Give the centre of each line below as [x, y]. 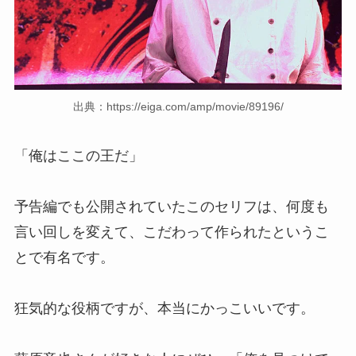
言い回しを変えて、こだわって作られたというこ [171, 232]
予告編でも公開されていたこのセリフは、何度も [171, 206]
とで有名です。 [64, 257]
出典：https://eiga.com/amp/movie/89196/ [178, 107]
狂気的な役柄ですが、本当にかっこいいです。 [164, 308]
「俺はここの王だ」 [78, 155]
